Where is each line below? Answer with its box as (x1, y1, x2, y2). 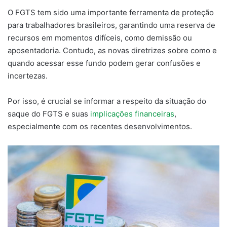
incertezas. (8, 71, 48, 81)
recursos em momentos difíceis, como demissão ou (8, 33, 192, 43)
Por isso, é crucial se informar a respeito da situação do (8, 96, 206, 106)
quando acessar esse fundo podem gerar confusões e (8, 58, 201, 68)
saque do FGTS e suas (8, 109, 90, 119)
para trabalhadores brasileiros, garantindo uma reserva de (8, 20, 215, 30)
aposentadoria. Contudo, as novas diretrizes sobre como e (8, 46, 217, 56)
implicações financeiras (90, 109, 174, 119)
